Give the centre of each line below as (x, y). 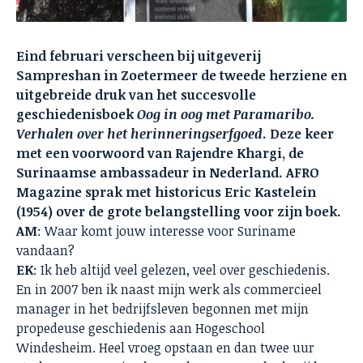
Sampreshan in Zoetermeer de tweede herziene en (181, 76)
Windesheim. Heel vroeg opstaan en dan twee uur (165, 348)
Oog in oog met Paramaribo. (226, 115)
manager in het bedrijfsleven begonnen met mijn (162, 309)
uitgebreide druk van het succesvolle (136, 95)
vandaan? (45, 251)
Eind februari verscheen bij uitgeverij (139, 56)
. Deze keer (298, 134)
